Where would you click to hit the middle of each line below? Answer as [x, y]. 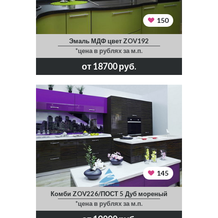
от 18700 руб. [109, 66]
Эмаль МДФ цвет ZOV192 [109, 41]
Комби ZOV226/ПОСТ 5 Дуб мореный [109, 193]
